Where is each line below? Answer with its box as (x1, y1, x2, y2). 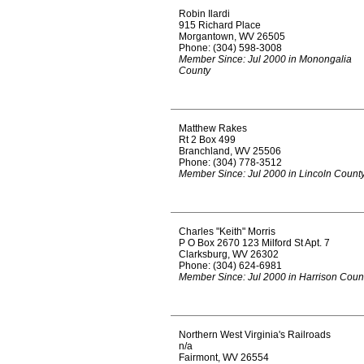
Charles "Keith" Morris (179, 226, 275, 237)
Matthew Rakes (179, 123, 247, 134)
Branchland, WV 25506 (179, 145, 281, 157)
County (179, 65, 210, 76)
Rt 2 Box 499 (179, 134, 236, 145)
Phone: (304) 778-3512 (179, 157, 282, 168)
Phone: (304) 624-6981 (179, 260, 282, 271)
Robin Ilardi (179, 8, 230, 19)
